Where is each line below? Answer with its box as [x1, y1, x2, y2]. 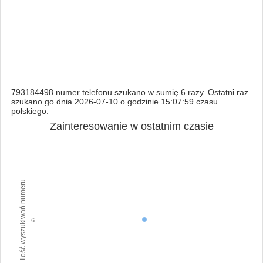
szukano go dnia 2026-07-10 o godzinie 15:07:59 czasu [11, 96, 218, 106]
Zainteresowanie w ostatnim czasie [49, 120, 214, 132]
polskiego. [11, 106, 49, 116]
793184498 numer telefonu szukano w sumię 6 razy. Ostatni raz [11, 87, 248, 97]
